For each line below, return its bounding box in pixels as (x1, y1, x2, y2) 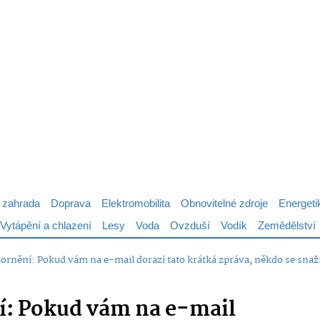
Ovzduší (170, 217, 210, 235)
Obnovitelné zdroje (181, 195, 268, 213)
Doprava (51, 195, 91, 213)
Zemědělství (258, 217, 316, 235)
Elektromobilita (101, 195, 170, 213)
